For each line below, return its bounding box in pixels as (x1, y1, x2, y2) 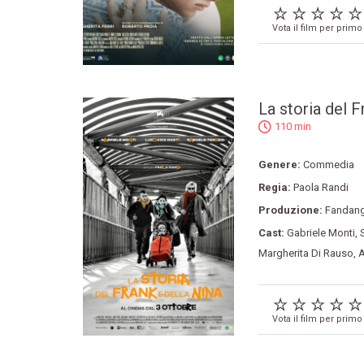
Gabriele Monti (286, 227, 355, 240)
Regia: (258, 181, 293, 194)
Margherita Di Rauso (258, 247, 353, 260)
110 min (274, 120, 311, 133)
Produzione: (258, 204, 325, 217)
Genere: (258, 158, 303, 171)
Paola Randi (292, 181, 349, 194)
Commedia (302, 158, 354, 171)
